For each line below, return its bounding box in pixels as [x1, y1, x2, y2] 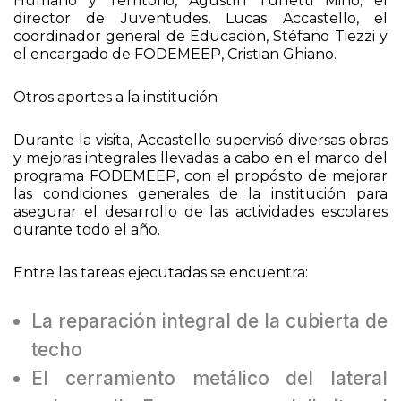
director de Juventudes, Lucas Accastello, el [13, 19, 388, 37]
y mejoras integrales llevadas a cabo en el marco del [13, 158, 388, 176]
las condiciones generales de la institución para [13, 194, 388, 212]
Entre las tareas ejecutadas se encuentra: [13, 273, 308, 291]
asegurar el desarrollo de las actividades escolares [13, 212, 388, 230]
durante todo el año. [13, 230, 160, 248]
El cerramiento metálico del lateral [31, 376, 388, 399]
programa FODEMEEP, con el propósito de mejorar [13, 176, 388, 194]
